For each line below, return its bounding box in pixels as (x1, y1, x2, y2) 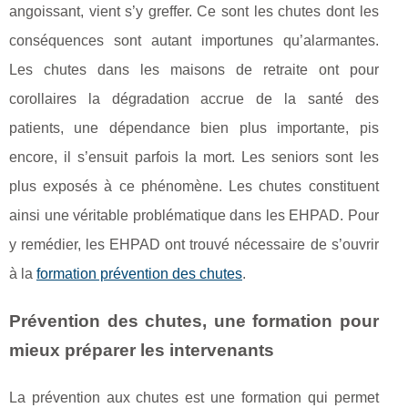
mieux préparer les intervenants (9, 341, 274, 361)
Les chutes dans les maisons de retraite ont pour (9, 62, 379, 78)
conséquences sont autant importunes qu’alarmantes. (9, 33, 379, 49)
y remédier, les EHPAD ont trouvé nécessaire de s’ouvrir (9, 237, 379, 253)
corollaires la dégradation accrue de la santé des (9, 91, 379, 107)
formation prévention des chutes (36, 266, 242, 282)
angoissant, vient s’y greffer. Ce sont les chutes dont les (9, 4, 379, 20)
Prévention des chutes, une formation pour (9, 311, 379, 331)
